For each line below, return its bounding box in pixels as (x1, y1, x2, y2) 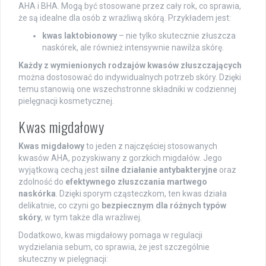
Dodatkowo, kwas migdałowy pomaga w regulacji (18, 230, 202, 240)
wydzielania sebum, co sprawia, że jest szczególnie (18, 242, 210, 252)
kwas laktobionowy (42, 31, 117, 41)
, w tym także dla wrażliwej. (41, 213, 142, 223)
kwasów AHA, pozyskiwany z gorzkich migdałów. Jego (18, 153, 222, 163)
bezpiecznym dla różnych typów (102, 201, 226, 211)
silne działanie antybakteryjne (100, 165, 217, 175)
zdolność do (18, 177, 65, 187)
